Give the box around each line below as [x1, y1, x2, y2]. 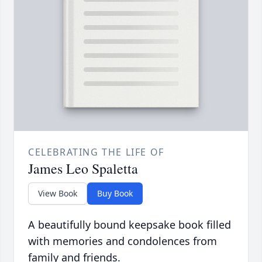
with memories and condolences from [28, 234, 217, 249]
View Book [38, 188, 77, 199]
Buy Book [97, 188, 133, 199]
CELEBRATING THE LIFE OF [28, 146, 164, 159]
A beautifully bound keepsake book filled [28, 218, 231, 232]
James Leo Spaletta [28, 159, 138, 178]
